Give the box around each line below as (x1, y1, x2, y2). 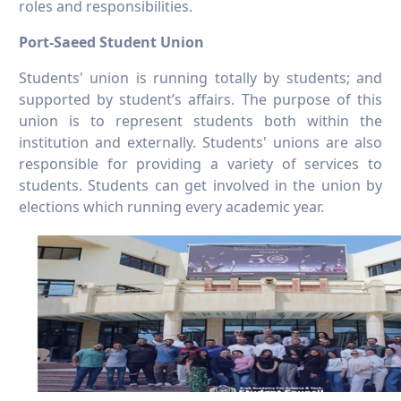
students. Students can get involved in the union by (19, 175, 382, 196)
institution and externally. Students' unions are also (19, 132, 382, 153)
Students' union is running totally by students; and (19, 68, 382, 89)
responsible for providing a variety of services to (19, 154, 382, 175)
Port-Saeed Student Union (19, 32, 204, 53)
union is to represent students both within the (19, 111, 382, 132)
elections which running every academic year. (19, 197, 324, 218)
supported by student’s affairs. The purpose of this (19, 90, 382, 110)
